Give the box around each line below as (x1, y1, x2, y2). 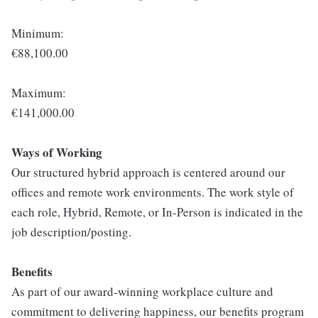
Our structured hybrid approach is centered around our (11, 164, 285, 180)
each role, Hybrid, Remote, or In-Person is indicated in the (11, 204, 303, 220)
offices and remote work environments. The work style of (11, 184, 294, 200)
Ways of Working (11, 143, 102, 161)
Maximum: (11, 84, 66, 101)
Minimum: (11, 25, 64, 41)
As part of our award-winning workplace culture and (11, 283, 273, 300)
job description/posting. (11, 224, 131, 240)
